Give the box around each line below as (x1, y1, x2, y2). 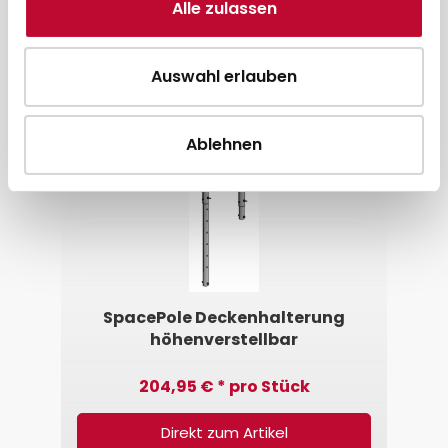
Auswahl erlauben (151, 65, 297, 89)
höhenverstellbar (150, 328, 298, 351)
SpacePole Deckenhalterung (103, 306, 345, 329)
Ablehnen (186, 133, 262, 157)
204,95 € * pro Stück (138, 375, 310, 398)
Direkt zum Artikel (160, 422, 288, 443)
